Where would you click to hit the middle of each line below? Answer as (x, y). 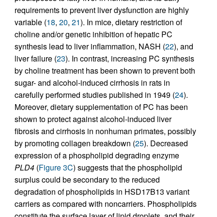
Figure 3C (56, 168)
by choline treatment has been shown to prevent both (105, 71)
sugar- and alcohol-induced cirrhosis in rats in (92, 83)
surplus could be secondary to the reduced (87, 180)
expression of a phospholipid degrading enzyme (97, 155)
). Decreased (166, 143)
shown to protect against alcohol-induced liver (93, 119)
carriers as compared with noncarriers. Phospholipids (106, 204)
